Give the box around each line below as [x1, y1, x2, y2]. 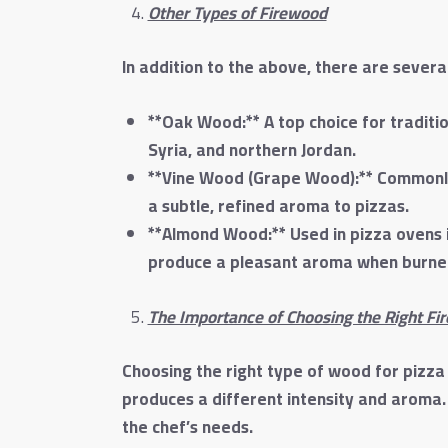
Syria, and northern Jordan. [147, 134, 356, 167]
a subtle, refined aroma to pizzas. [147, 190, 409, 223]
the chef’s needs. [122, 411, 253, 444]
